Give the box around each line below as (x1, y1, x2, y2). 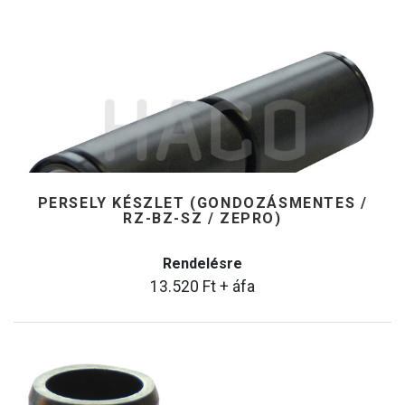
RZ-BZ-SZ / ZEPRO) (123, 210, 282, 227)
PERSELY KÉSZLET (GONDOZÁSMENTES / (37, 194, 368, 212)
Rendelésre (163, 255, 242, 272)
